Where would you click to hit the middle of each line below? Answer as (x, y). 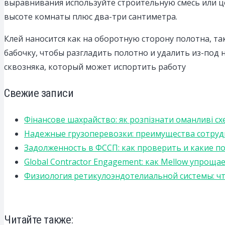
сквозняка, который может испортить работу (95, 67)
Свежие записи (39, 93)
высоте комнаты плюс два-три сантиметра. (91, 17)
